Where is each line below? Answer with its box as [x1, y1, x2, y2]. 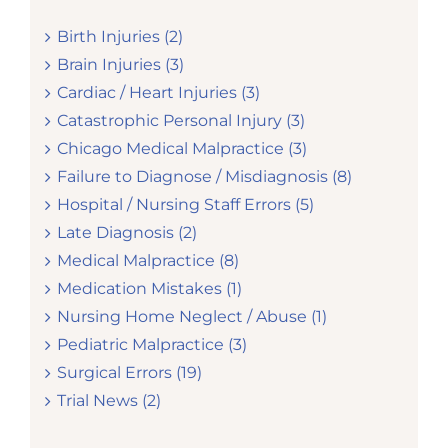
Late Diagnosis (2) [56, 223, 197, 243]
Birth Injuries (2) [56, 27, 183, 47]
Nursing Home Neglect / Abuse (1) [56, 307, 327, 327]
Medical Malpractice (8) [56, 251, 239, 271]
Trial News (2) [56, 391, 161, 411]
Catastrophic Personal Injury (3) [56, 111, 305, 131]
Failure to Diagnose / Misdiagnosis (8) [56, 167, 352, 187]
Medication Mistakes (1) [56, 279, 242, 299]
